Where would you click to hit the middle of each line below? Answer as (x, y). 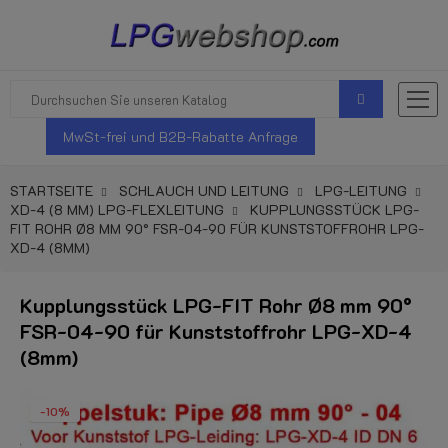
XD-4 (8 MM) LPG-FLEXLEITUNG (117, 209)
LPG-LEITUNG (361, 190)
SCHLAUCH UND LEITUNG (204, 190)
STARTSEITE (51, 190)
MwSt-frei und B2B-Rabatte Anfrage (181, 136)
